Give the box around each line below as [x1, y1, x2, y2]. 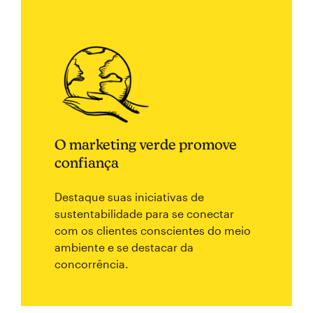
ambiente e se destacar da [54, 240, 194, 254]
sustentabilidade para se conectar [54, 207, 234, 220]
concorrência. [54, 257, 129, 270]
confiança [54, 154, 119, 170]
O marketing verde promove [54, 136, 237, 152]
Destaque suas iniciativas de [54, 190, 204, 203]
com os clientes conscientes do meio [54, 224, 251, 237]
